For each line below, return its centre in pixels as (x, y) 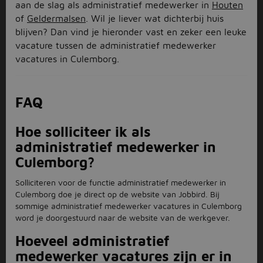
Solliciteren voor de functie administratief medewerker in (121, 182)
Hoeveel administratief (92, 241)
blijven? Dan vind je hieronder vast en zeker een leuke (131, 32)
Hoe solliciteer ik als (83, 131)
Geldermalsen (56, 18)
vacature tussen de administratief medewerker (116, 45)
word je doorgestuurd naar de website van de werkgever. (123, 218)
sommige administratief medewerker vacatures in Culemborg (129, 206)
